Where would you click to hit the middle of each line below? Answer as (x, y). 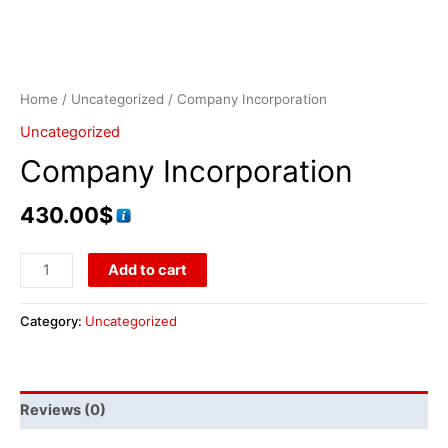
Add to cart (147, 269)
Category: (52, 321)
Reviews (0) (63, 409)
